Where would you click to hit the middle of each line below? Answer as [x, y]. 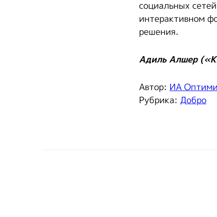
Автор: [154, 87]
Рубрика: [160, 100]
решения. [159, 32]
